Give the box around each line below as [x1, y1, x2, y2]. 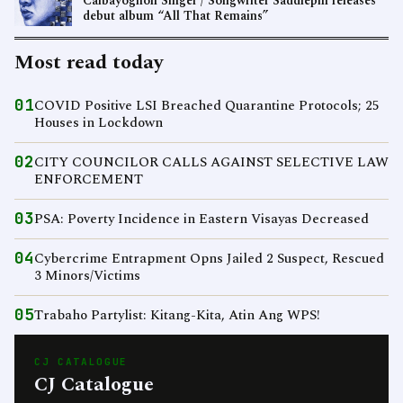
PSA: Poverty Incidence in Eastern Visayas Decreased [34, 209, 369, 230]
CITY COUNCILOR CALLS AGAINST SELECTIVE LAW [34, 152, 389, 174]
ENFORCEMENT [34, 169, 143, 191]
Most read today [14, 48, 163, 78]
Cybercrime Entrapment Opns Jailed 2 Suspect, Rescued [34, 248, 384, 270]
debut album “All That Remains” [83, 6, 269, 26]
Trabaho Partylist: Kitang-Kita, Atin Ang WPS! [34, 305, 320, 327]
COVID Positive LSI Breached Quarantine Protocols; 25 [34, 95, 380, 117]
